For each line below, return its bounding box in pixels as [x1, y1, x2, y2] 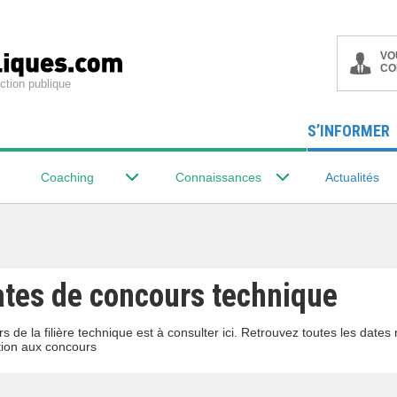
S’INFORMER [307, 121, 390, 140]
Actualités [324, 170, 379, 184]
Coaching [41, 170, 94, 184]
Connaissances [175, 170, 261, 184]
